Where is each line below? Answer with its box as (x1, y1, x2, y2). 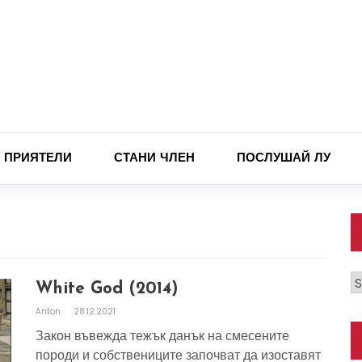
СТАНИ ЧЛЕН (114, 153, 195, 165)
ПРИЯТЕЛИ (4, 153, 72, 165)
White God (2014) (36, 280, 179, 297)
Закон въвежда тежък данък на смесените (36, 326, 289, 345)
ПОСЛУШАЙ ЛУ (237, 153, 330, 165)
